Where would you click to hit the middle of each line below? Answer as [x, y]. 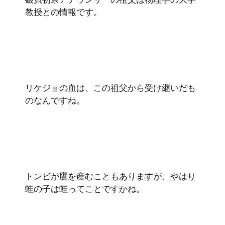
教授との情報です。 [64, 12]
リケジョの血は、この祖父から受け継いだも [110, 87]
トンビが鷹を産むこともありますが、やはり [110, 176]
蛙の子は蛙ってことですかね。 [85, 188]
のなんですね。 [55, 100]
